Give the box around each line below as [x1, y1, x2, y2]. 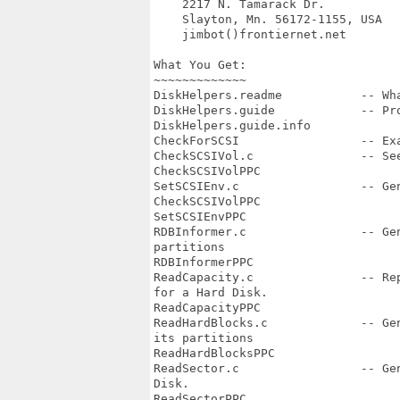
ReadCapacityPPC [154, 301, 261, 314]
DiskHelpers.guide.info [154, 119, 311, 132]
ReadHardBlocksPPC [154, 346, 275, 360]
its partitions [154, 331, 254, 345]
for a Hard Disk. [154, 286, 275, 299]
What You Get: [154, 58, 246, 71]
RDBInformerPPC [154, 255, 254, 269]
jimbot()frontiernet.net [154, 28, 346, 41]
